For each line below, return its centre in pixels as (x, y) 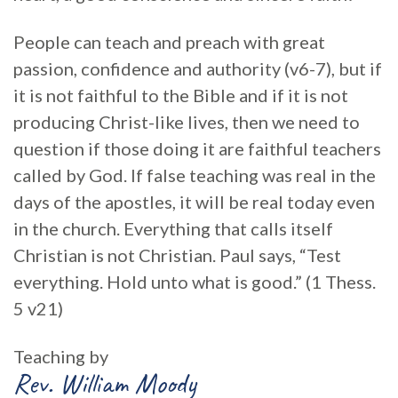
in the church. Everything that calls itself (173, 228)
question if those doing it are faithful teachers (197, 148)
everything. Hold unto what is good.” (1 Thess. (195, 282)
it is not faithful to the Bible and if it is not (181, 95)
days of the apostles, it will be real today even (194, 202)
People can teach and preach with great (169, 42)
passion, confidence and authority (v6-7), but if (198, 68)
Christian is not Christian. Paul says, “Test (177, 255)
